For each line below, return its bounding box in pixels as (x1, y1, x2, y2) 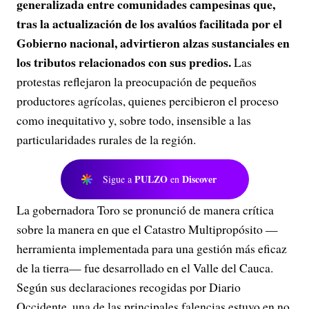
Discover (182, 172, 217, 186)
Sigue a (103, 172, 134, 186)
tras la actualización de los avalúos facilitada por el (17, 14, 282, 32)
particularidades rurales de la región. (17, 131, 196, 148)
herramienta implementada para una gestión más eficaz (17, 240, 287, 257)
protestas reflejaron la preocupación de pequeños (17, 73, 257, 90)
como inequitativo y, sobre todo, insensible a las (17, 112, 251, 128)
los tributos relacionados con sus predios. (17, 53, 231, 71)
